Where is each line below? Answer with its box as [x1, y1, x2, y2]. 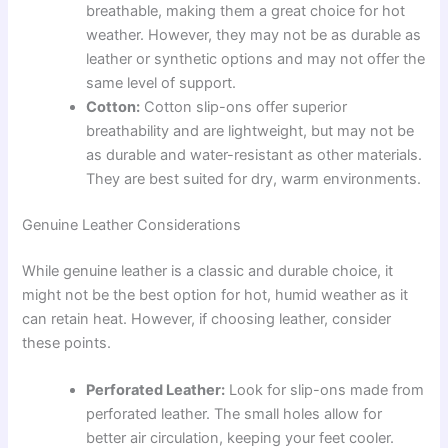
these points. [22, 334, 112, 352]
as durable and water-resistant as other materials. [86, 146, 423, 165]
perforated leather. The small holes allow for [86, 405, 383, 424]
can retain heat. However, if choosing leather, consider [22, 310, 392, 328]
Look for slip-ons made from [225, 381, 425, 400]
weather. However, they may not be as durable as [86, 26, 422, 45]
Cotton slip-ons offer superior [140, 98, 348, 117]
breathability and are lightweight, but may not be [86, 122, 415, 141]
